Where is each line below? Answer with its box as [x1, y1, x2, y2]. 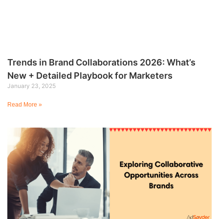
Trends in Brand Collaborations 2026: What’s [7, 57, 196, 67]
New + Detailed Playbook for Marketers [7, 70, 173, 81]
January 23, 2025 [7, 82, 56, 89]
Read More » [7, 101, 42, 108]
